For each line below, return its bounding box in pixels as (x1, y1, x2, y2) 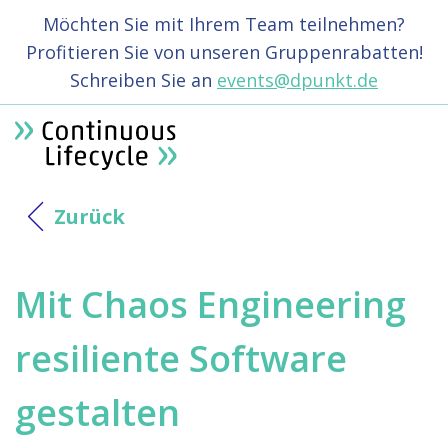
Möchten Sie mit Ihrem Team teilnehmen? (43, 12, 405, 36)
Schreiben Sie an (70, 68, 217, 92)
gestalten (15, 387, 180, 437)
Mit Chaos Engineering (15, 279, 406, 329)
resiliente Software (15, 333, 347, 383)
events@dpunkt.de (217, 68, 378, 92)
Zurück (54, 202, 125, 230)
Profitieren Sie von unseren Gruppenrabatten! (25, 40, 423, 64)
